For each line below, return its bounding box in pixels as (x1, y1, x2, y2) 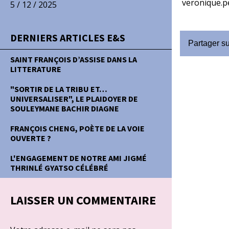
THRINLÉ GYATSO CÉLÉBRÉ (10, 163, 108, 173)
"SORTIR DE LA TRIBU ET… (10, 84, 107, 94)
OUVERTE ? (10, 133, 51, 143)
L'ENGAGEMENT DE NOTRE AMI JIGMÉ (10, 153, 147, 163)
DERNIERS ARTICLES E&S (10, 31, 125, 44)
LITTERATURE (10, 64, 61, 74)
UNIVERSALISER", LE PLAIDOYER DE (10, 94, 138, 104)
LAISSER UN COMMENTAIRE (10, 192, 156, 208)
